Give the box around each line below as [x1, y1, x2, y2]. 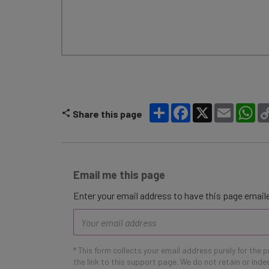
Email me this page [73, 168, 165, 181]
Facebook [190, 102, 230, 113]
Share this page [73, 108, 142, 119]
